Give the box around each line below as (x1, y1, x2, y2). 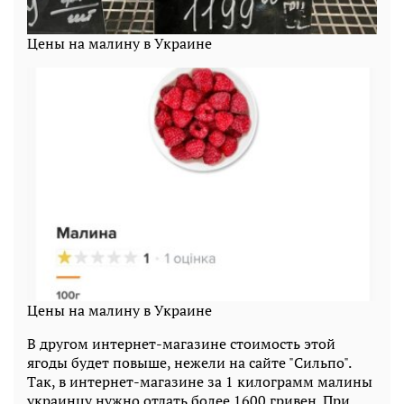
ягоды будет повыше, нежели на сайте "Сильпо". (27, 352, 351, 372)
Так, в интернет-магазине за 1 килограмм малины (27, 371, 372, 391)
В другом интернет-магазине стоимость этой (27, 333, 335, 353)
